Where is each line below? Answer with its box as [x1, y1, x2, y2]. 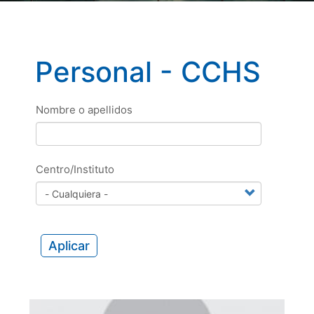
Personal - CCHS [34, 55, 261, 89]
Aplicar [48, 238, 90, 253]
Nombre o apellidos [35, 103, 132, 116]
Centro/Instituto [35, 163, 114, 176]
